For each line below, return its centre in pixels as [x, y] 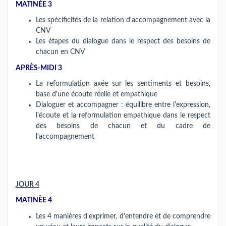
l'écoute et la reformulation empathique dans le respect [123, 116]
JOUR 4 [27, 184]
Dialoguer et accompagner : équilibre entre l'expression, [123, 105]
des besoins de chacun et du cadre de [123, 126]
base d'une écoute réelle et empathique [98, 94]
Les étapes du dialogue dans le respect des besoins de [123, 41]
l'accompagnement [65, 137]
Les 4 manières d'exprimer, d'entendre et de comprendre [123, 216]
